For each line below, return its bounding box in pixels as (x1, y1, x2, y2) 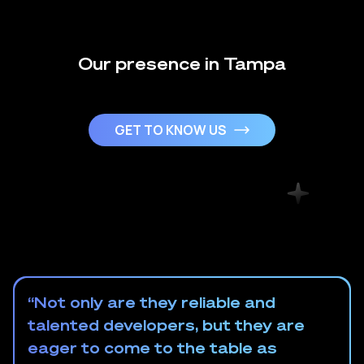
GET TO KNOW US (115, 121, 227, 140)
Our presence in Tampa (78, 53, 286, 75)
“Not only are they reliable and (28, 292, 275, 312)
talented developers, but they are (28, 315, 305, 335)
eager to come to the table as (28, 338, 277, 357)
